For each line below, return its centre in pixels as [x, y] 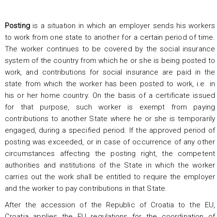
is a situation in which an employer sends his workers [122, 25]
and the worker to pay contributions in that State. [86, 188]
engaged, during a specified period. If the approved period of [110, 130]
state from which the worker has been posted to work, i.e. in [110, 84]
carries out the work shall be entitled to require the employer [110, 177]
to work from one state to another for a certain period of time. [110, 37]
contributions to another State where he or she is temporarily [110, 118]
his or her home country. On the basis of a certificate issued [110, 95]
